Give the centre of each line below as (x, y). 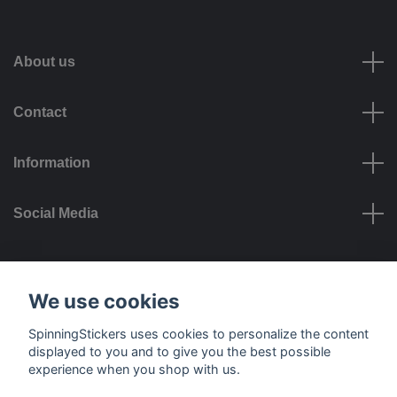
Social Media (56, 214)
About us (44, 62)
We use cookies (104, 301)
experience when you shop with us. (134, 369)
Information (52, 163)
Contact (40, 113)
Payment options (198, 291)
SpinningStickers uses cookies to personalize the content (198, 333)
